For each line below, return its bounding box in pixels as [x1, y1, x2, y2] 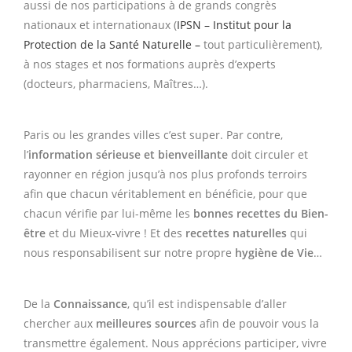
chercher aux [24, 315, 96, 331]
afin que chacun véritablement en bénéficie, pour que [24, 185, 307, 201]
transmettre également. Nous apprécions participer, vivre [24, 335, 327, 350]
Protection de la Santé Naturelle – [24, 36, 203, 52]
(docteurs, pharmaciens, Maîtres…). [24, 75, 208, 91]
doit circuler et [228, 146, 308, 162]
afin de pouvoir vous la [196, 315, 319, 331]
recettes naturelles [185, 225, 287, 240]
